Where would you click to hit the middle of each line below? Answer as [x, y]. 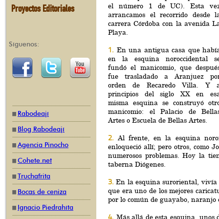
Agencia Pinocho [43, 145]
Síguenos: [24, 44]
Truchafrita [34, 176]
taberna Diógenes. [137, 164]
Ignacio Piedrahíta [45, 208]
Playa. [118, 32]
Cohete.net [35, 161]
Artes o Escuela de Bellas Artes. [158, 120]
